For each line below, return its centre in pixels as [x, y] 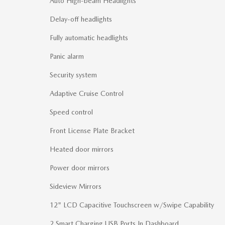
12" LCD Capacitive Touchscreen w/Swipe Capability [132, 205]
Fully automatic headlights [89, 38]
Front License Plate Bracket [92, 131]
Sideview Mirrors [76, 187]
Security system [73, 75]
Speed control [71, 112]
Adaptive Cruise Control [87, 94]
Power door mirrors [80, 168]
